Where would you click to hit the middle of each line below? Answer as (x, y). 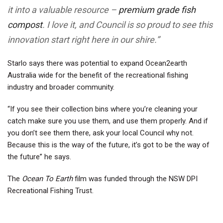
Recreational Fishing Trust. (51, 191)
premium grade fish (156, 10)
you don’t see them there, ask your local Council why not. (101, 133)
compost (25, 25)
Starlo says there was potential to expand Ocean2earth (97, 63)
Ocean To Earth (47, 179)
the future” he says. (39, 157)
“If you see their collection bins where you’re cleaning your (103, 109)
